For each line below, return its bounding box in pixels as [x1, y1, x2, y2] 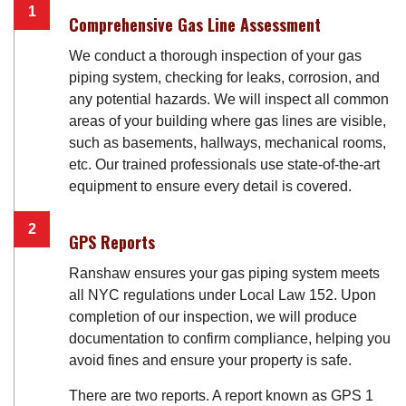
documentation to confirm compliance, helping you [69, 331, 391, 346]
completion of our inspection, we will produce [69, 309, 357, 324]
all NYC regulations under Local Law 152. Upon [69, 287, 376, 303]
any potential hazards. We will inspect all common [69, 92, 389, 107]
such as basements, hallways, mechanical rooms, [69, 135, 386, 150]
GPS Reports [69, 230, 155, 254]
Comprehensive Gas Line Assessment [69, 13, 321, 36]
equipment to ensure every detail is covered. [69, 179, 352, 194]
